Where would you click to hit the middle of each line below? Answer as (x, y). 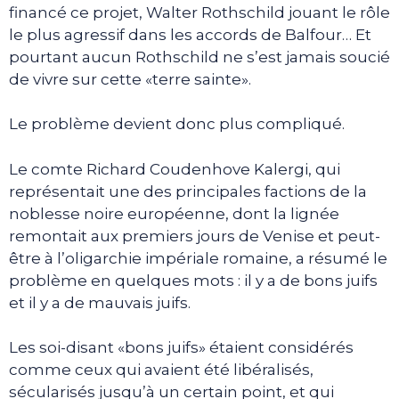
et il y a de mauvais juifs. (100, 302)
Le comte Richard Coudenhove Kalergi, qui (175, 169)
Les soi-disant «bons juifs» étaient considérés (181, 347)
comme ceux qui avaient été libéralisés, (161, 370)
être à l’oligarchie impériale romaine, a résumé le (198, 258)
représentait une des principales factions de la (188, 191)
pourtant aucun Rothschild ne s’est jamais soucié (199, 57)
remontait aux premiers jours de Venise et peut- (195, 236)
